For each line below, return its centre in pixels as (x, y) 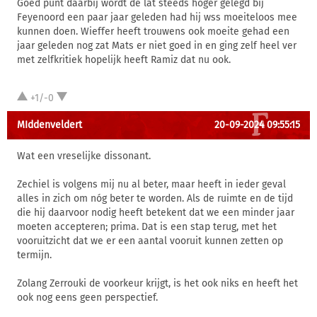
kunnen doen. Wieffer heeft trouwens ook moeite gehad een (153, 31)
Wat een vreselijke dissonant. (84, 156)
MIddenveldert (50, 125)
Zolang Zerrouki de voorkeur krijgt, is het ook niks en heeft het (157, 283)
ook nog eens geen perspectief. (87, 298)
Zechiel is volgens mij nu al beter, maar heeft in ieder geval (151, 184)
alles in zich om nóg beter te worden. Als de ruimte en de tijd (155, 198)
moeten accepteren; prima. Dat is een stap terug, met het (147, 227)
